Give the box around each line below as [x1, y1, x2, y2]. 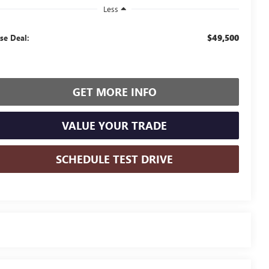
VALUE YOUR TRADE [62, 118, 167, 133]
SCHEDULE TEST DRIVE [56, 151, 173, 166]
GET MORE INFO [72, 84, 157, 99]
